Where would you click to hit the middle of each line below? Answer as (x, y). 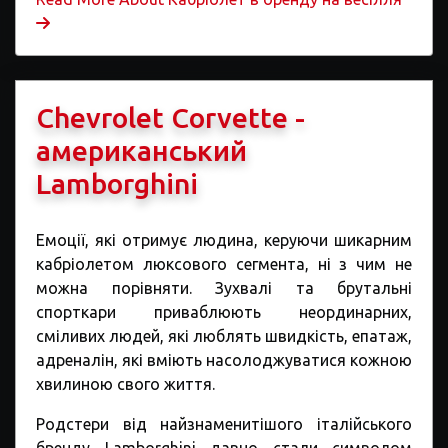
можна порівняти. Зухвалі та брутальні (224, 288)
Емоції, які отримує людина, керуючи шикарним (224, 240)
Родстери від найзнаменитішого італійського (224, 424)
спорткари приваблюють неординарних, (224, 312)
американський (141, 150)
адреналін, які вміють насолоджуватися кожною (224, 360)
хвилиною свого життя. (125, 384)
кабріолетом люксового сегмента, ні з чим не (224, 264)
